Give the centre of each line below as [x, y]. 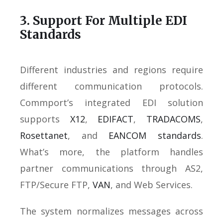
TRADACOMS [174, 119]
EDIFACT [116, 119]
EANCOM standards [155, 135]
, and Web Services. [152, 184]
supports [45, 119]
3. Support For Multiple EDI [104, 20]
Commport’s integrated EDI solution [111, 102]
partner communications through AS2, [111, 168]
